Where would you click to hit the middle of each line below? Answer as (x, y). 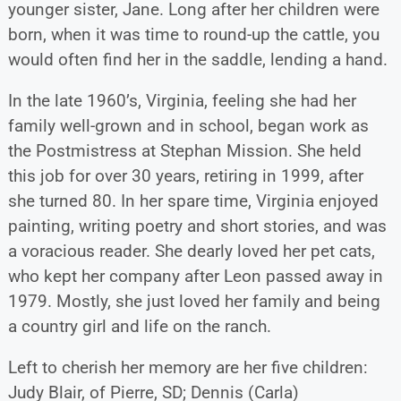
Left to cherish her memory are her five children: (188, 367)
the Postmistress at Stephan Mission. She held (184, 150)
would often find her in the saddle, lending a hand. (197, 59)
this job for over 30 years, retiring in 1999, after (185, 175)
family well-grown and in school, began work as (188, 125)
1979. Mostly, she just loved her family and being (194, 301)
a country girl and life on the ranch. (139, 326)
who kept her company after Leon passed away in (195, 276)
